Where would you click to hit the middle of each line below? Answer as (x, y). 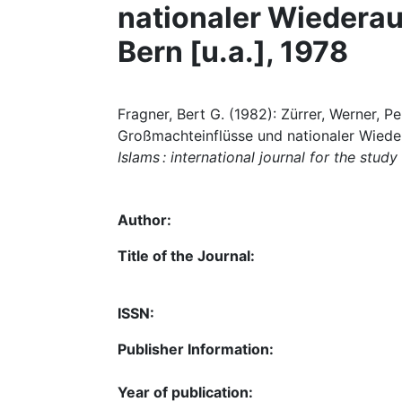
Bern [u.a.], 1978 (233, 52)
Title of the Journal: (186, 256)
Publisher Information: (196, 349)
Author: (144, 220)
